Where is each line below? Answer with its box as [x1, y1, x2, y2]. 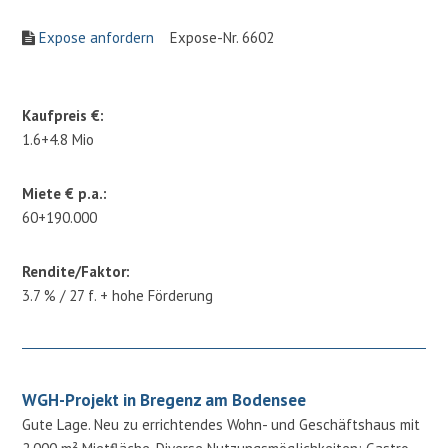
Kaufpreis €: [22, 105, 105, 125]
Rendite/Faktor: [22, 261, 131, 281]
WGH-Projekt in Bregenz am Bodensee [22, 388, 307, 411]
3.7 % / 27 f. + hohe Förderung [22, 285, 214, 305]
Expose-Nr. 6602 [154, 27, 275, 47]
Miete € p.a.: [22, 183, 108, 203]
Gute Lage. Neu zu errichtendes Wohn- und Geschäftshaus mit [22, 414, 421, 434]
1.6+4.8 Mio [22, 129, 95, 149]
